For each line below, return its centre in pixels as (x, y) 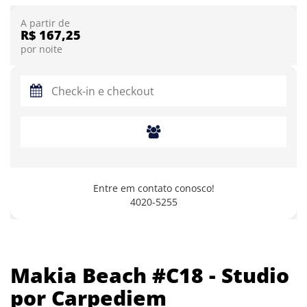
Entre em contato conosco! (153, 188)
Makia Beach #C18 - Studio (150, 275)
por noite (41, 49)
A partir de (45, 23)
